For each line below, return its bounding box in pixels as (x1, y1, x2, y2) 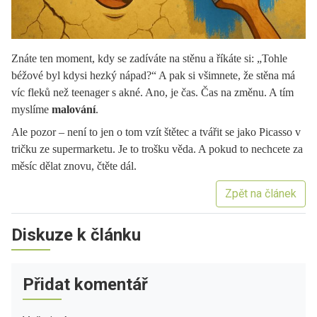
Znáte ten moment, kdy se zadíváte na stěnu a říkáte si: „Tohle (11, 52, 287, 64)
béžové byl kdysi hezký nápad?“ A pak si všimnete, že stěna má (11, 69, 295, 81)
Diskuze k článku (11, 224, 141, 245)
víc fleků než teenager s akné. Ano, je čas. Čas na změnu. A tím (11, 86, 294, 98)
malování (52, 103, 96, 115)
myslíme (11, 103, 52, 115)
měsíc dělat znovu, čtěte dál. (11, 159, 137, 172)
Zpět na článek (225, 186, 296, 200)
